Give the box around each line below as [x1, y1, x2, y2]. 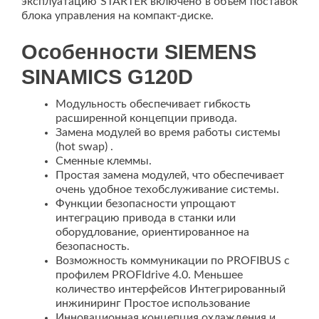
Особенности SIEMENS [21, 41, 256, 63]
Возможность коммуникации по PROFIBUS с [56, 255, 290, 266]
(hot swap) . [56, 141, 113, 152]
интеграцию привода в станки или [56, 212, 236, 224]
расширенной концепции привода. [56, 113, 237, 124]
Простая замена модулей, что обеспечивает [56, 169, 284, 181]
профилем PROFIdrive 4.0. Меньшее [56, 269, 243, 281]
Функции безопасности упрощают [56, 198, 236, 209]
